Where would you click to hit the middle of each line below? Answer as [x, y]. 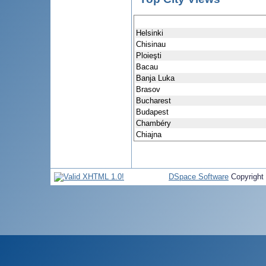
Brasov [148, 90]
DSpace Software [199, 177]
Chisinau [151, 45]
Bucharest [153, 101]
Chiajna [149, 135]
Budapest [152, 112]
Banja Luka [155, 78]
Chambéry [153, 123]
